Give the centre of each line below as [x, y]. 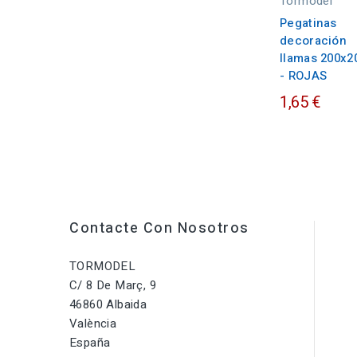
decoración [314, 41]
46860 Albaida [108, 305]
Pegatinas [308, 24]
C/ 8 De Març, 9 [113, 286]
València [93, 324]
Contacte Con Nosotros [159, 229]
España [90, 343]
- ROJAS [304, 76]
